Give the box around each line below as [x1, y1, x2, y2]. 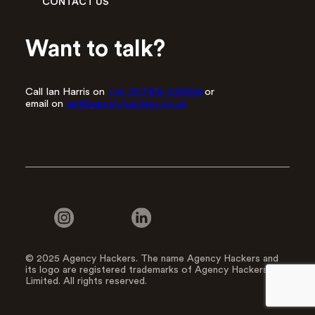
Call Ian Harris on [25, 86, 108, 97]
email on [25, 98, 66, 109]
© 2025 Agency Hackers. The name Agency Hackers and [25, 253, 278, 264]
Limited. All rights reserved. [25, 276, 147, 286]
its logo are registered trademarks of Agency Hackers [25, 264, 268, 275]
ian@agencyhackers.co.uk [66, 98, 186, 109]
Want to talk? [25, 37, 165, 60]
